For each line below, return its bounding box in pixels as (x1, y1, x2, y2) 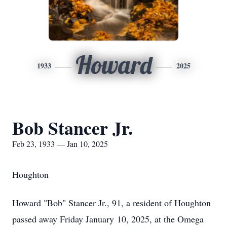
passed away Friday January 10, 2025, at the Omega (12, 213, 204, 225)
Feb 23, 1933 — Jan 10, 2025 (12, 138, 108, 149)
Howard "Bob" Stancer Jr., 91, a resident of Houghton (12, 197, 211, 209)
